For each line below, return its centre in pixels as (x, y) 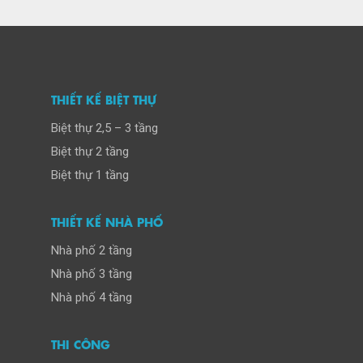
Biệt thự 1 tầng (90, 175)
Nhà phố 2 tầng (91, 250)
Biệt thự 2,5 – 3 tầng (104, 128)
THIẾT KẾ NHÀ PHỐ (107, 220)
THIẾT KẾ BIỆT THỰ (103, 98)
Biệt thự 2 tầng (90, 151)
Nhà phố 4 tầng (91, 297)
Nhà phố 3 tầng (91, 273)
